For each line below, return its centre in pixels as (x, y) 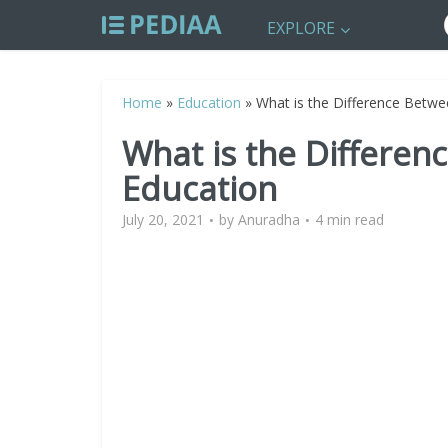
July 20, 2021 (163, 219)
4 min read (349, 219)
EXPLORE (301, 28)
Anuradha (269, 219)
